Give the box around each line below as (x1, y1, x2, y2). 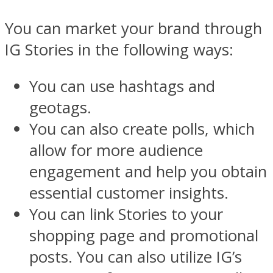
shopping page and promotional (29, 225, 258, 247)
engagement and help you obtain (29, 161, 267, 183)
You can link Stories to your (29, 204, 223, 225)
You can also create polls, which (29, 118, 255, 140)
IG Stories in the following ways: (5, 38, 233, 60)
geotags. (29, 97, 91, 119)
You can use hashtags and (29, 76, 215, 97)
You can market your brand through (5, 17, 262, 39)
